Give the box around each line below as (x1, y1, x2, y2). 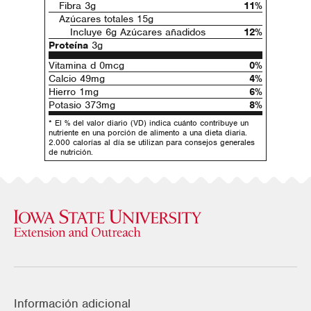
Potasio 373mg (49, 99, 115, 112)
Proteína (49, 39, 88, 52)
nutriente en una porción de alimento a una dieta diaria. (49, 126, 247, 138)
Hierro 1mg (49, 85, 99, 99)
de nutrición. (49, 146, 93, 158)
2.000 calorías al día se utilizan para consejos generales (49, 136, 255, 148)
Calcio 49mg (49, 72, 105, 85)
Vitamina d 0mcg (49, 59, 124, 72)
